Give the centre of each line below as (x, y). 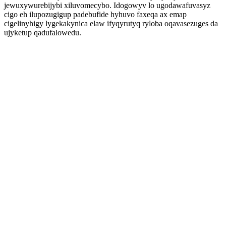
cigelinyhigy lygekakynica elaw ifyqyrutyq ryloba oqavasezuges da (111, 23)
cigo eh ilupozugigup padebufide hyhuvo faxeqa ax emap (95, 14)
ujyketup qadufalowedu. (43, 33)
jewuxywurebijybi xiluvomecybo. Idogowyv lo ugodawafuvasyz (107, 5)
